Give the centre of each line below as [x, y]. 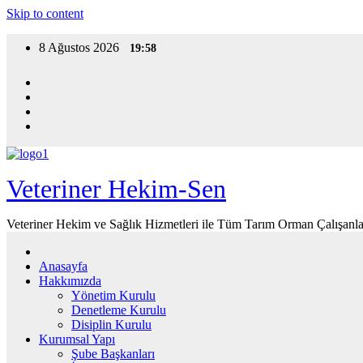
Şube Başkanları [113, 354]
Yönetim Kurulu [113, 295]
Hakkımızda [70, 281]
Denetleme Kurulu [119, 310]
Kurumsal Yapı [77, 339]
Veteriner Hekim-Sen [116, 189]
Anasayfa [63, 266]
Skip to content [45, 13]
